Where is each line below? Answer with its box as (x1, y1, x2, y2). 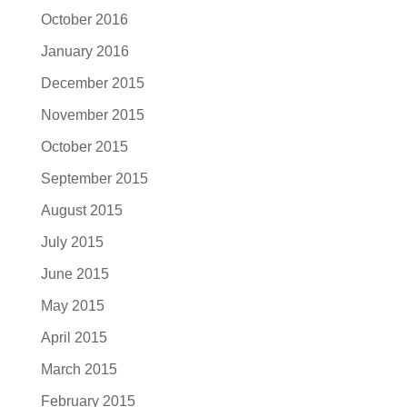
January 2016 (40, 43, 129, 59)
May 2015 (40, 297, 104, 313)
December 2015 (40, 74, 144, 91)
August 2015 (40, 202, 123, 218)
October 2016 (40, 11, 128, 27)
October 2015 (40, 138, 128, 154)
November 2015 (40, 106, 144, 123)
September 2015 (40, 170, 148, 186)
